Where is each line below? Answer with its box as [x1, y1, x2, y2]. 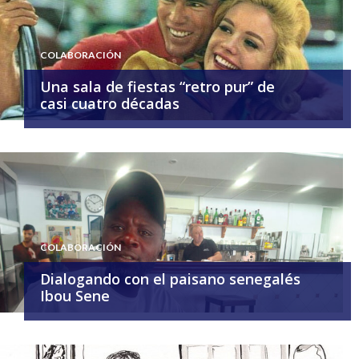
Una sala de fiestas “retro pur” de [40, 76, 275, 96]
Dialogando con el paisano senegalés [40, 268, 301, 288]
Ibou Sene [40, 285, 110, 305]
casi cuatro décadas [40, 93, 179, 113]
